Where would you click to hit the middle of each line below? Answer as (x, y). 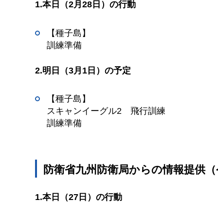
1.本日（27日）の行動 (79, 197)
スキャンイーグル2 (84, 111)
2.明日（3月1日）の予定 (83, 70)
